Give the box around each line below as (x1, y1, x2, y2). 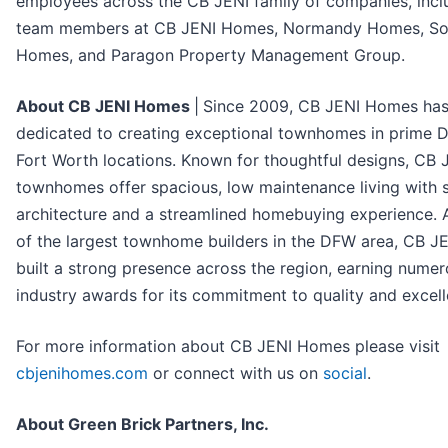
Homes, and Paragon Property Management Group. (16, 45, 405, 66)
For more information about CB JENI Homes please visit (16, 336, 440, 357)
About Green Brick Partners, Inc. (16, 414, 269, 435)
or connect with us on (153, 363, 323, 384)
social (323, 363, 367, 384)
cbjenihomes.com (16, 363, 153, 384)
